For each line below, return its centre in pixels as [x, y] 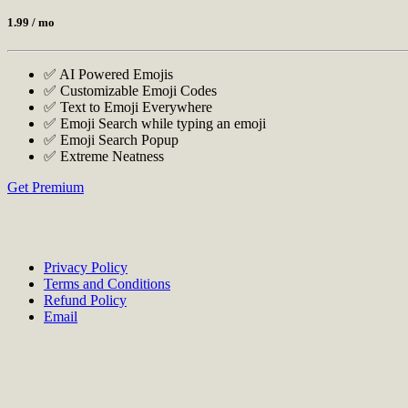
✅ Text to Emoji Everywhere [128, 107]
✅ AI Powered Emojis [108, 75]
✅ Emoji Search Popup [111, 140]
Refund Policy [85, 301]
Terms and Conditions [107, 284]
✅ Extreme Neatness [104, 157]
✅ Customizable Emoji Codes [130, 91]
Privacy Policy [86, 268]
